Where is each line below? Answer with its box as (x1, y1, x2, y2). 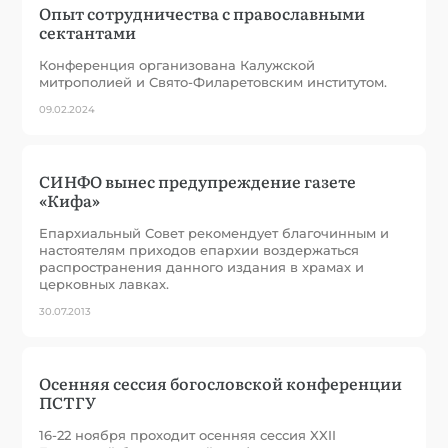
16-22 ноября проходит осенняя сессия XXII (39, 426, 337, 443)
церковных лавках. (39, 275, 170, 292)
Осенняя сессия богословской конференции (39, 370, 403, 395)
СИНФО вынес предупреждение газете (39, 168, 357, 193)
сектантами (39, 19, 137, 44)
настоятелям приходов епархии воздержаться (39, 241, 360, 258)
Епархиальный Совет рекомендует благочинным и (39, 224, 390, 241)
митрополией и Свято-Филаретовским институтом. (39, 73, 388, 90)
